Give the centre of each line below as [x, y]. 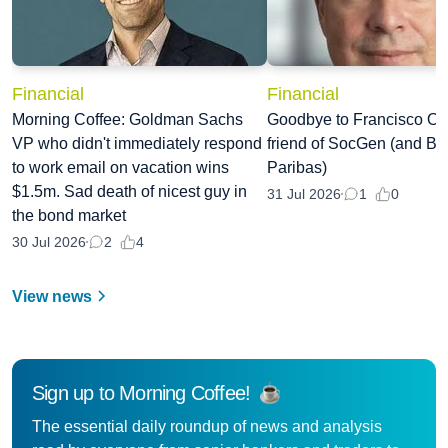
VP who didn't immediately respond [137, 143]
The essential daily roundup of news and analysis [207, 426]
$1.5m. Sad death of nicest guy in [129, 191]
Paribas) [297, 167]
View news [54, 296]
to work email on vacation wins [120, 167]
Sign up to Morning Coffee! [141, 392]
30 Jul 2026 [49, 242]
